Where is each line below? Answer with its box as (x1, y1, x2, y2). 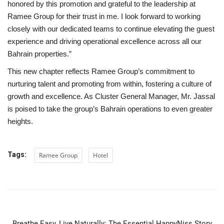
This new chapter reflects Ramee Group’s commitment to (7, 67, 194, 75)
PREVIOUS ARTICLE (90, 203, 143, 211)
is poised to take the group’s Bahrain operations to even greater (7, 104, 212, 113)
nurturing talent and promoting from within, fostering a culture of (7, 79, 211, 88)
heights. (7, 117, 33, 125)
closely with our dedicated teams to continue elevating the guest (7, 24, 214, 33)
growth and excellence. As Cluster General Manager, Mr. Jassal (7, 92, 215, 100)
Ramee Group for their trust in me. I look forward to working (7, 12, 200, 20)
